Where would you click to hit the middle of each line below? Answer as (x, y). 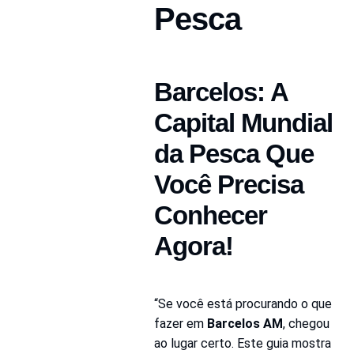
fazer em (180, 323)
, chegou (306, 323)
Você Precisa (228, 184)
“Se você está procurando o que (243, 303)
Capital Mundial (243, 122)
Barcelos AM (245, 323)
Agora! (193, 246)
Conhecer (210, 215)
